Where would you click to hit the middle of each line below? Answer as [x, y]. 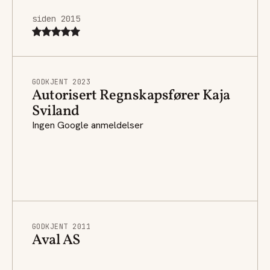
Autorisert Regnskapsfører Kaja [131, 96]
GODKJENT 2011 [61, 226]
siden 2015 [56, 18]
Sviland [56, 111]
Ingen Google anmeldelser [88, 125]
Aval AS [56, 240]
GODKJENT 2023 [61, 82]
